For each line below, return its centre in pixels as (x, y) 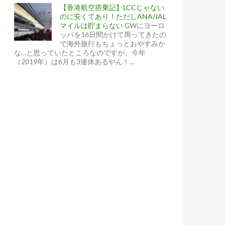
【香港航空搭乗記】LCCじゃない (112, 7)
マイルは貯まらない (91, 25)
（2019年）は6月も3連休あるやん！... (74, 62)
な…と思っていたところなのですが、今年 (80, 52)
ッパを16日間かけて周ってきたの (113, 34)
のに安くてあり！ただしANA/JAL (113, 16)
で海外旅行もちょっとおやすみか (113, 43)
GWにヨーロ (145, 25)
